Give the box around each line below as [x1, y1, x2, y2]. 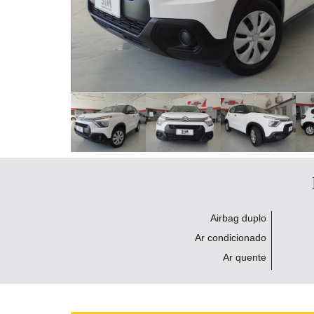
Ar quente [223, 252, 267, 263]
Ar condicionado [195, 232, 267, 243]
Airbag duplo [210, 212, 267, 224]
